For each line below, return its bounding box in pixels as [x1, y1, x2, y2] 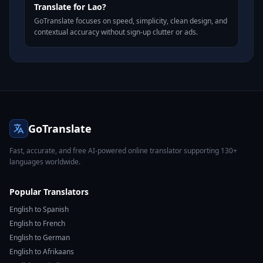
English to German [9, 232, 70, 242]
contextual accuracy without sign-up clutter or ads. [34, 27, 198, 37]
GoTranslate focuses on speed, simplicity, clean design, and [34, 16, 227, 26]
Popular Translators [9, 186, 89, 197]
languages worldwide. [9, 157, 80, 167]
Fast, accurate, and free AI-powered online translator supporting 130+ [9, 146, 237, 156]
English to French [9, 218, 65, 228]
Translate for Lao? [34, 1, 106, 12]
